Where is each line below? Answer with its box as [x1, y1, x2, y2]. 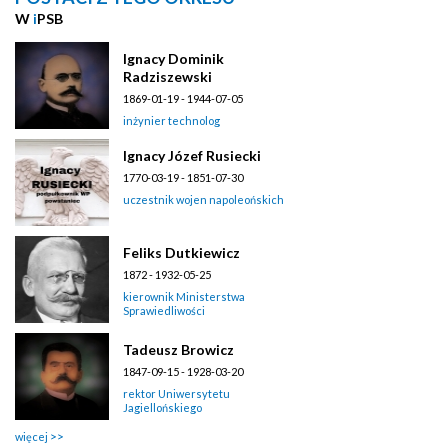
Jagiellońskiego [123, 400, 202, 414]
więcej [15, 429, 48, 443]
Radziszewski [123, 67, 212, 85]
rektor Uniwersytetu [123, 386, 230, 400]
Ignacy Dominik [123, 49, 224, 67]
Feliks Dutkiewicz [123, 243, 240, 261]
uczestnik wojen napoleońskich [123, 192, 284, 206]
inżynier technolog [123, 113, 220, 127]
